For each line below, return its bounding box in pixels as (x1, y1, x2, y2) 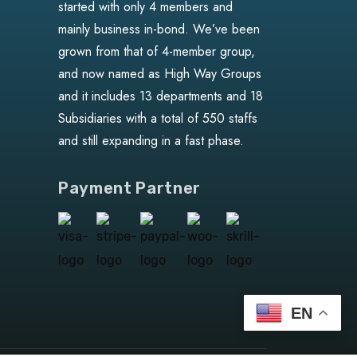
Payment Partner (58, 178, 201, 198)
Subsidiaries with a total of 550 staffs (58, 109, 257, 127)
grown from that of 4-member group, (58, 42, 255, 61)
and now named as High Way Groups (58, 65, 261, 83)
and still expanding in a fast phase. (58, 131, 244, 150)
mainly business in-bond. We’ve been (58, 20, 260, 38)
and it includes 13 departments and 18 (58, 87, 263, 105)
